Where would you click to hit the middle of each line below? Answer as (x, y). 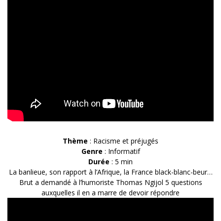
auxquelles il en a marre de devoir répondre (110, 192)
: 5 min (121, 161)
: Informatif (121, 151)
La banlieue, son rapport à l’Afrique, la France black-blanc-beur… (110, 172)
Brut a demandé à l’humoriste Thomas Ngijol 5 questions (110, 182)
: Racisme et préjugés (123, 141)
